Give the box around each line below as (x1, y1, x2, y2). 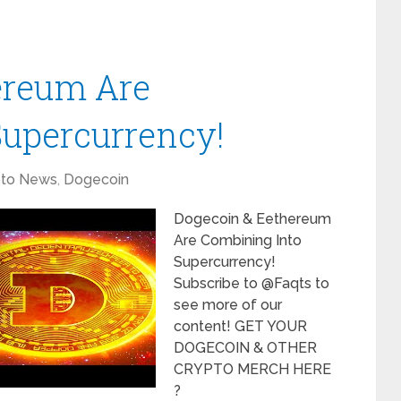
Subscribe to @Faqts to (174, 275, 329, 292)
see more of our (174, 296, 282, 313)
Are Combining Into (174, 232, 302, 249)
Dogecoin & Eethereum (174, 210, 331, 227)
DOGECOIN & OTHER (174, 339, 317, 356)
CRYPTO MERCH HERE (174, 361, 331, 378)
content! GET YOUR (174, 318, 307, 335)
